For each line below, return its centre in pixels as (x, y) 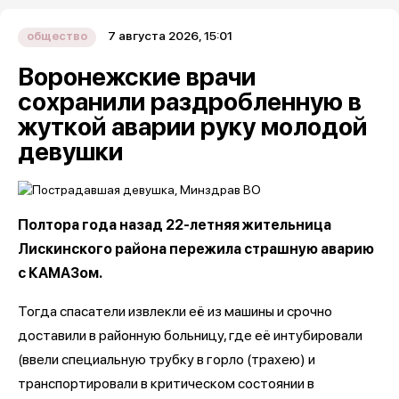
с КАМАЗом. (61, 273)
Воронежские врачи (137, 76)
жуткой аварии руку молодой (192, 126)
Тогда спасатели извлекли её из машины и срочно (175, 311)
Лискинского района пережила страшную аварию (196, 248)
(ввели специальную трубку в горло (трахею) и (167, 359)
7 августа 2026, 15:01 (170, 36)
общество (57, 36)
